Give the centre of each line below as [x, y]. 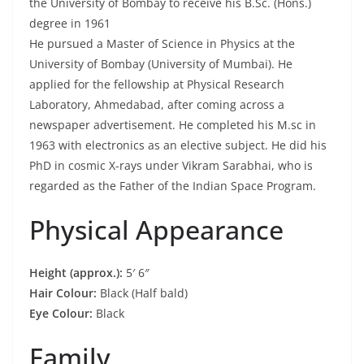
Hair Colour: [65, 293]
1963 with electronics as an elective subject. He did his [178, 145]
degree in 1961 [70, 24]
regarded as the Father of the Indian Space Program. [173, 186]
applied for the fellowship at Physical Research [157, 84]
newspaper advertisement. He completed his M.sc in [173, 125]
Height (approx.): [78, 273]
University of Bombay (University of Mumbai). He [161, 64]
